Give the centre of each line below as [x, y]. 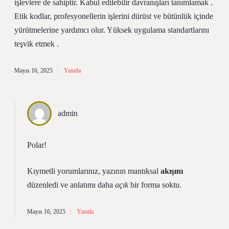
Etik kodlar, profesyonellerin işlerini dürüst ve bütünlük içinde [114, 16]
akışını [172, 171]
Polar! [37, 145]
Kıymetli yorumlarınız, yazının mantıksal [94, 171]
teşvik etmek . [37, 44]
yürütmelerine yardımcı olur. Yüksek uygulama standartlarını [112, 30]
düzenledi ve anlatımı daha [71, 185]
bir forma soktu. [155, 185]
